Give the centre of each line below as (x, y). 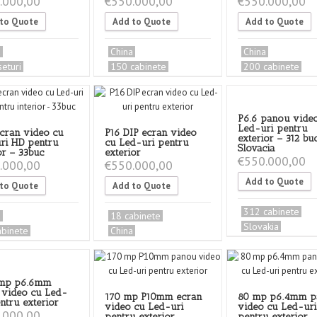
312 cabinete (271, 212)
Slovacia (256, 148)
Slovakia (261, 226)
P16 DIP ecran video (151, 133)
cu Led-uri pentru (147, 143)
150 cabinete (139, 67)
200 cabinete (271, 67)
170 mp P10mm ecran (154, 297)
